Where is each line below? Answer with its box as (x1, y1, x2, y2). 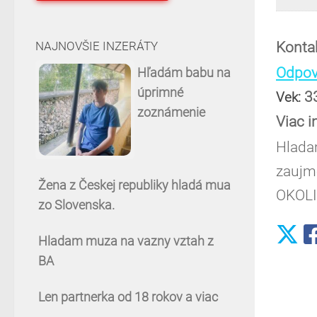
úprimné (137, 84, 183, 100)
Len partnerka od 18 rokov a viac (38, 289, 218, 304)
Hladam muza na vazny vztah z (38, 233, 214, 248)
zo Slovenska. (38, 197, 115, 212)
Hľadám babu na (137, 64, 231, 80)
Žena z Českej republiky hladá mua (38, 177, 231, 192)
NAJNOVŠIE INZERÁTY (35, 38, 158, 53)
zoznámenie (137, 104, 205, 120)
